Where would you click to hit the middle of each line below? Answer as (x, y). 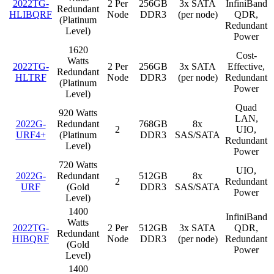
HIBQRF (31, 239)
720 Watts (78, 165)
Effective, (246, 66)
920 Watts (78, 113)
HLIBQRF (31, 14)
